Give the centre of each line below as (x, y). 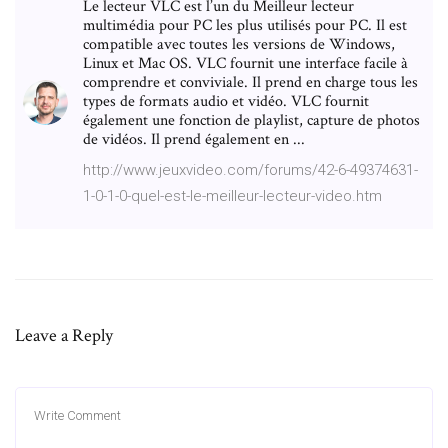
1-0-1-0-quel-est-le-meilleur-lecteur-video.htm (232, 195)
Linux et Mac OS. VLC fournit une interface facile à (245, 63)
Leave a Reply (64, 335)
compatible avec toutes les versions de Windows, (239, 44)
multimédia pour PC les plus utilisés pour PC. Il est (245, 25)
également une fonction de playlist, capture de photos (251, 120)
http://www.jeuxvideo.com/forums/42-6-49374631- (250, 169)
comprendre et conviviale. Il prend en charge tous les (250, 82)
